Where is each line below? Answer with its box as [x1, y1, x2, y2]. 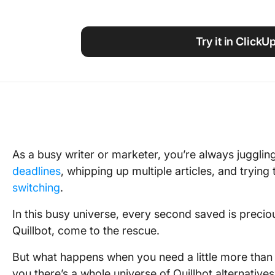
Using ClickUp [203, 3, 261, 14]
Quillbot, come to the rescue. [12, 224, 160, 237]
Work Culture [203, 24, 256, 34]
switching [12, 181, 60, 194]
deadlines [12, 165, 61, 177]
